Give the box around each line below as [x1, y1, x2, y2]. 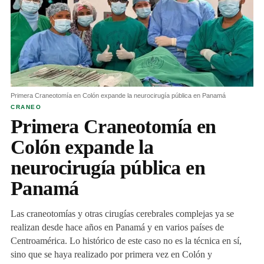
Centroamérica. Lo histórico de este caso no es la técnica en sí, [11, 236, 242, 246]
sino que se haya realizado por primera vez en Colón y [11, 249, 212, 260]
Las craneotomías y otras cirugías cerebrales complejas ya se [11, 209, 234, 219]
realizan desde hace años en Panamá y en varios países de [11, 222, 224, 233]
